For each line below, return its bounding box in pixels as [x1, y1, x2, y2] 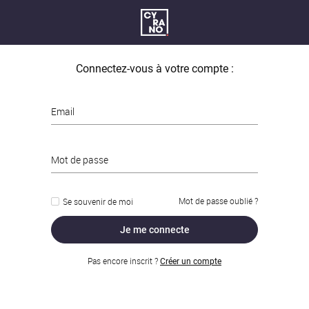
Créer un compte [160, 257, 221, 266]
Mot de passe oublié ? [179, 195, 258, 206]
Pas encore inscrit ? [88, 255, 160, 266]
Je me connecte [119, 224, 190, 235]
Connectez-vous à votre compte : [75, 62, 234, 75]
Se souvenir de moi [63, 196, 133, 207]
